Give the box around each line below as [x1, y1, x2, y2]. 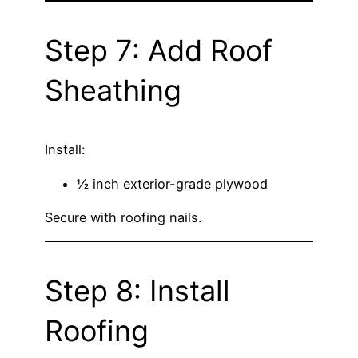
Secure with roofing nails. [45, 209, 201, 225]
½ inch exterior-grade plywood [77, 175, 268, 192]
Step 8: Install [45, 273, 230, 309]
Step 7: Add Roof [45, 33, 272, 69]
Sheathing [45, 73, 181, 109]
